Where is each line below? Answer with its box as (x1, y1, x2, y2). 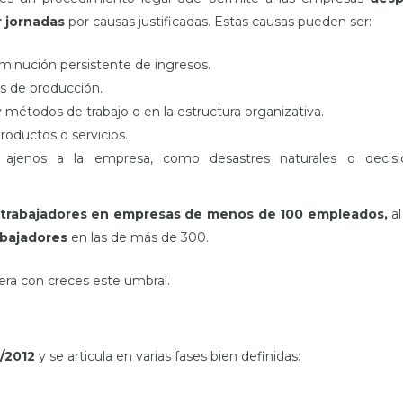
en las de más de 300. (71, 229, 209, 246)
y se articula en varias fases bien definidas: (35, 348, 300, 364)
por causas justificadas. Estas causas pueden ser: (65, 13, 372, 30)
